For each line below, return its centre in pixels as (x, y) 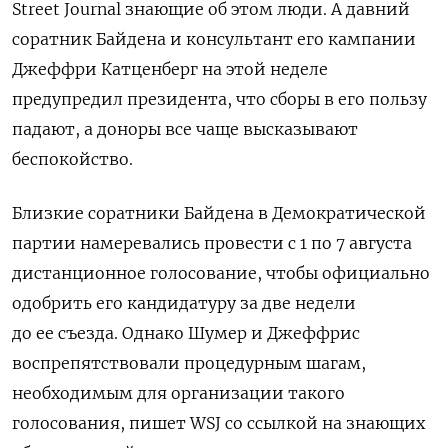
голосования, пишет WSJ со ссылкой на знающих (218, 422)
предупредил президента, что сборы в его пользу (219, 98)
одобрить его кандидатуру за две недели (184, 302)
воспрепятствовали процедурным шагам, (189, 362)
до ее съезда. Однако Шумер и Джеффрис (186, 332)
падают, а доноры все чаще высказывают (185, 128)
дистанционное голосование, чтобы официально (221, 272)
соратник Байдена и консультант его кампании (214, 38)
